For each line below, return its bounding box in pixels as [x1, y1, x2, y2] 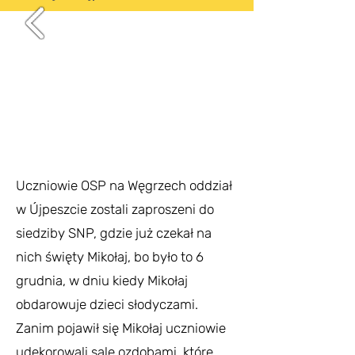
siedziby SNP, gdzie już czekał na [16, 225, 212, 241]
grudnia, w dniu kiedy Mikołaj [16, 273, 188, 288]
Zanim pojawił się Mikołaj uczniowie [16, 320, 226, 336]
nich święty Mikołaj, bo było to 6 [16, 249, 204, 265]
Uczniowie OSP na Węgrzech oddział [16, 177, 232, 193]
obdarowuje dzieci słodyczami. [16, 296, 198, 312]
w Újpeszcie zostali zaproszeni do [16, 201, 214, 217]
